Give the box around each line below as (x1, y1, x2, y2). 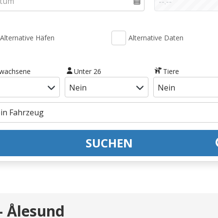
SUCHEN (85, 134, 133, 151)
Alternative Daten (128, 33, 183, 42)
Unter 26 (74, 66, 102, 76)
